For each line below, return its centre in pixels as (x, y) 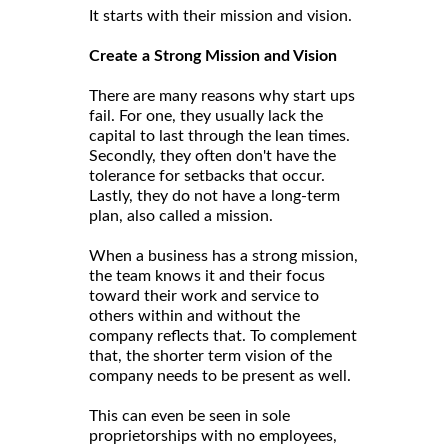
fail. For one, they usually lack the (206, 115)
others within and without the (194, 315)
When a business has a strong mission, (223, 255)
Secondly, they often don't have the (212, 155)
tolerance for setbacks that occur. (207, 175)
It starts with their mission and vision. (220, 15)
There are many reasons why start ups (222, 95)
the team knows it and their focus (207, 275)
